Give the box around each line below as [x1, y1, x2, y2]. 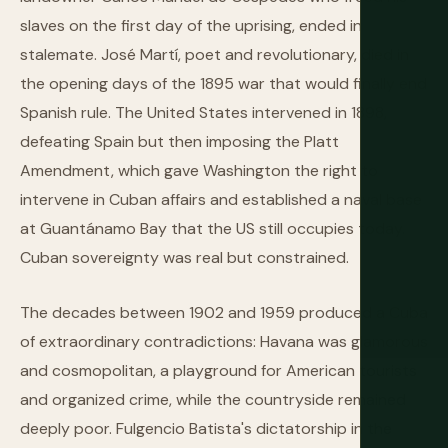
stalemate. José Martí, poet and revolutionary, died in [20, 44, 409, 65]
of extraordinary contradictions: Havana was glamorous [20, 331, 428, 352]
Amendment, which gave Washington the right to [20, 160, 378, 181]
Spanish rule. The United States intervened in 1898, [20, 102, 387, 123]
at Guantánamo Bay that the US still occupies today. [20, 218, 405, 239]
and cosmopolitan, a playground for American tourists [20, 360, 417, 381]
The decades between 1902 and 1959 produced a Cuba [20, 302, 428, 323]
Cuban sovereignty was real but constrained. [20, 247, 349, 268]
